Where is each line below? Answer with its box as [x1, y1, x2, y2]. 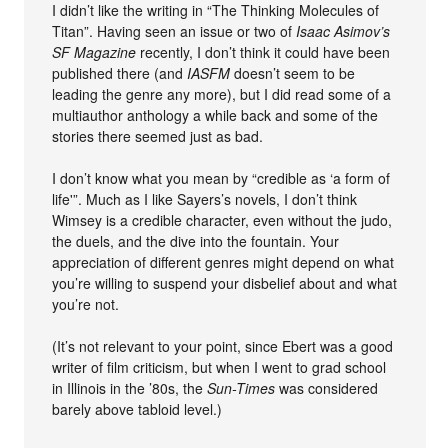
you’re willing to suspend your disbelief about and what [52, 272, 398, 293]
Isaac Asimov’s [296, 20, 391, 41]
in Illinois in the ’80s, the [52, 377, 208, 398]
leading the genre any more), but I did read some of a [52, 83, 392, 104]
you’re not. [52, 293, 120, 314]
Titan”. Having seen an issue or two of [52, 20, 297, 41]
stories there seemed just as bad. [52, 125, 264, 146]
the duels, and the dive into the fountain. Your [52, 230, 340, 251]
